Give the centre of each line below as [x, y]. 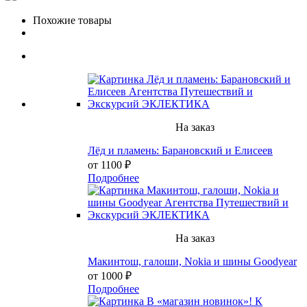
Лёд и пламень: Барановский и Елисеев [180, 150]
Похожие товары [72, 20]
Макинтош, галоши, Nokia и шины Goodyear [192, 261]
